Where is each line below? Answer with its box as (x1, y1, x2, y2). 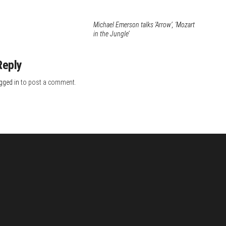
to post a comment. (19, 78, 76, 86)
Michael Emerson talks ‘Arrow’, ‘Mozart (93, 20, 195, 29)
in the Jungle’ (93, 29, 129, 38)
